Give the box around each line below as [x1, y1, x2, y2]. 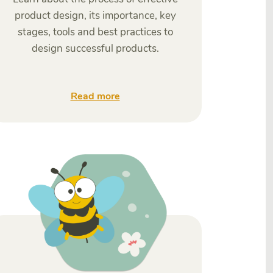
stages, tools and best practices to [17, 25, 173, 39]
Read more [70, 90, 120, 103]
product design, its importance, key [14, 9, 176, 23]
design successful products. [31, 41, 159, 55]
